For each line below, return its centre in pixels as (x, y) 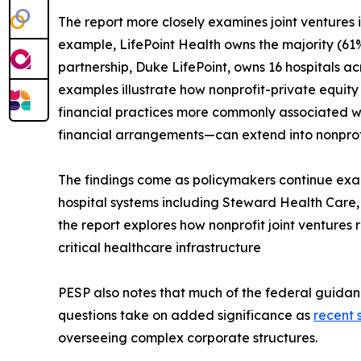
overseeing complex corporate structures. (188, 337)
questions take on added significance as (186, 315)
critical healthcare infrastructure (160, 247)
